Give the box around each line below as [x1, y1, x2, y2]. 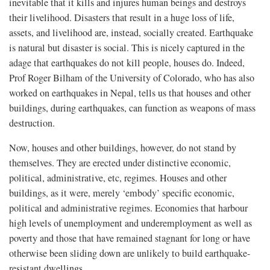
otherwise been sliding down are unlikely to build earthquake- [9, 246, 250, 260]
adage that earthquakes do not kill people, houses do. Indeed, [9, 55, 245, 69]
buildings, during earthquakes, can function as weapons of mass [9, 101, 256, 115]
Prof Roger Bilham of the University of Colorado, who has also [9, 71, 254, 84]
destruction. [9, 116, 55, 130]
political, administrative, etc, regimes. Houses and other [9, 171, 227, 184]
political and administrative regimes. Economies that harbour [9, 201, 248, 215]
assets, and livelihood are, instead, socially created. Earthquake [9, 25, 253, 39]
